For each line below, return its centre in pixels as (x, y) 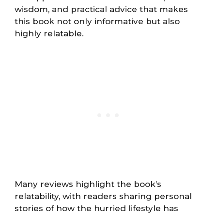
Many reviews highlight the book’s (88, 184)
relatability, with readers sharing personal (103, 196)
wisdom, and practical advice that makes (101, 9)
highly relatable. (49, 34)
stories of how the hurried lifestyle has (96, 208)
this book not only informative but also (97, 22)
